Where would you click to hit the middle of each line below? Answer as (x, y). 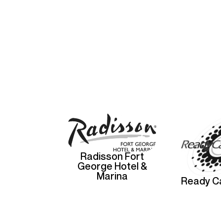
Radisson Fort (112, 156)
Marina (112, 176)
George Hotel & (112, 166)
